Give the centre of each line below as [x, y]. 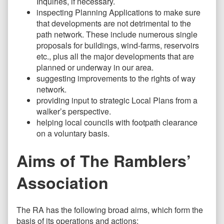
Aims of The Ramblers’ [104, 161]
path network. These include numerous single [117, 34]
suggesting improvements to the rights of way [116, 78]
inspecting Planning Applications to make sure [118, 12]
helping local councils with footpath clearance [117, 122]
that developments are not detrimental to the [114, 23]
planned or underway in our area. [95, 67]
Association [62, 183]
